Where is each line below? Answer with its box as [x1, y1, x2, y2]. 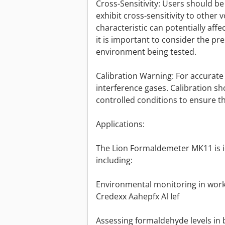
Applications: [96, 119, 145, 130]
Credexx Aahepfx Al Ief [96, 191, 179, 202]
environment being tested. [96, 46, 196, 58]
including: [96, 155, 133, 166]
